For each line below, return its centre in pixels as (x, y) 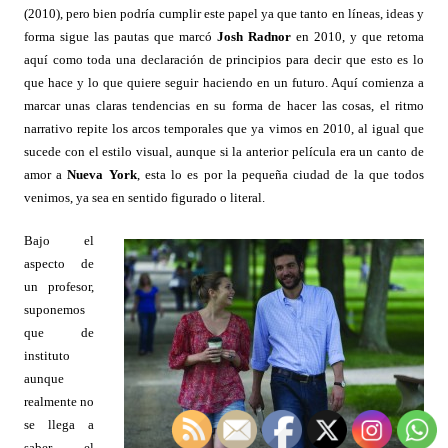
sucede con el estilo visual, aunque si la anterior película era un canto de (224, 152)
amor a (45, 175)
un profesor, (59, 287)
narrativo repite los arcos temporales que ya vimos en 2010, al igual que (224, 129)
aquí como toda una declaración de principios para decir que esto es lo (224, 60)
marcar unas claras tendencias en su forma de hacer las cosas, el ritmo (224, 106)
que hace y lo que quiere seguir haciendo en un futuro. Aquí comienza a (224, 83)
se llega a (59, 425)
